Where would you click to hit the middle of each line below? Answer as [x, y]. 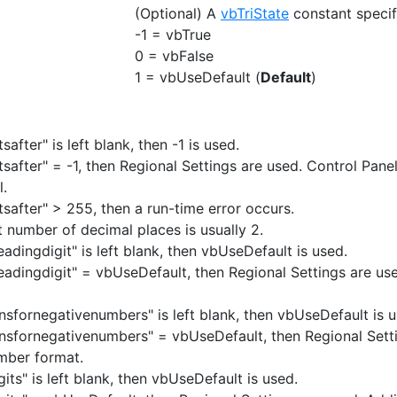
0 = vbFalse [174, 56]
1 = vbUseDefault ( [198, 77]
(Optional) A [178, 13]
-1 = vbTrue [173, 35]
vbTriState [255, 13]
